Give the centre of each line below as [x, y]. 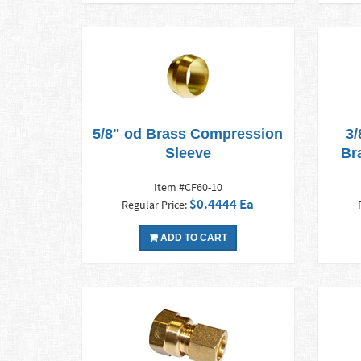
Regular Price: [156, 205]
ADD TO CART [192, 238]
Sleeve [188, 154]
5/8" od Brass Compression [188, 134]
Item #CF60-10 [188, 187]
